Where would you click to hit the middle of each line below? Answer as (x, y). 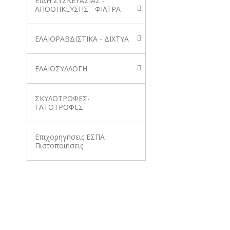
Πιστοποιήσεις (59, 146)
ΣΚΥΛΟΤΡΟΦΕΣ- (62, 98)
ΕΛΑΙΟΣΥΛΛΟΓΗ (61, 69)
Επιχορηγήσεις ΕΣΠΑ (70, 137)
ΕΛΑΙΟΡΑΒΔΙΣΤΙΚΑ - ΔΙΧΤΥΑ (82, 39)
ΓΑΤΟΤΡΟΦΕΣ (59, 107)
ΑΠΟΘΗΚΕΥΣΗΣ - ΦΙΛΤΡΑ (78, 9)
